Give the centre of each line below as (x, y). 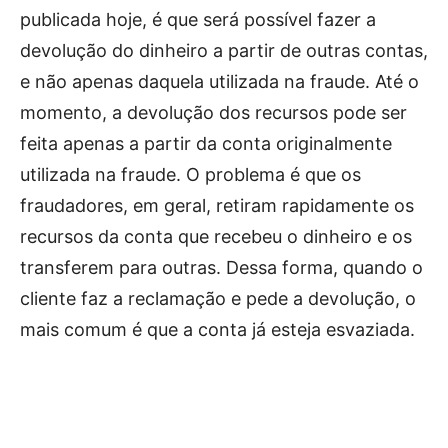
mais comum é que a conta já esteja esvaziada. (217, 329)
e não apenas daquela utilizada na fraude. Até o (219, 81)
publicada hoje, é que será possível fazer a (198, 19)
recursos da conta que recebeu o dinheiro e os (216, 236)
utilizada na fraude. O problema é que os (190, 174)
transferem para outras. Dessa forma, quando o (221, 267)
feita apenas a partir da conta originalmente (206, 143)
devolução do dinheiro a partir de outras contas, (224, 50)
